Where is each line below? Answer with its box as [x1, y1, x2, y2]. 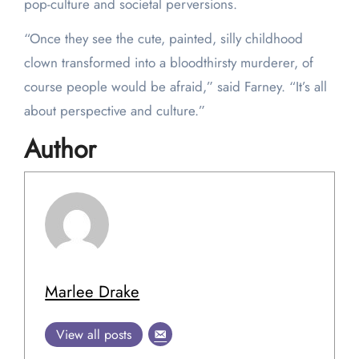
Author [23, 131, 96, 168]
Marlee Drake [45, 279, 140, 304]
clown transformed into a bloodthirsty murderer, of [23, 53, 313, 73]
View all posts [56, 325, 132, 344]
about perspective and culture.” [23, 101, 205, 121]
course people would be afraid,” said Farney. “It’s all [23, 77, 327, 97]
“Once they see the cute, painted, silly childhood [23, 29, 303, 49]
